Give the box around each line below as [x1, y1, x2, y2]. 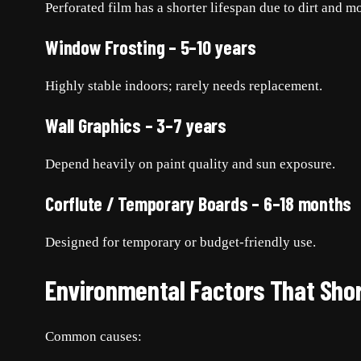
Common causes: [45, 329, 142, 345]
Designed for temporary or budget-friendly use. [45, 234, 316, 251]
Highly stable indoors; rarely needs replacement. [45, 78, 322, 94]
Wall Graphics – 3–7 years [45, 114, 226, 138]
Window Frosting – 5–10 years [45, 35, 256, 60]
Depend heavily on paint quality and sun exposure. [45, 156, 335, 172]
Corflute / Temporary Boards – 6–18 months [45, 192, 352, 216]
